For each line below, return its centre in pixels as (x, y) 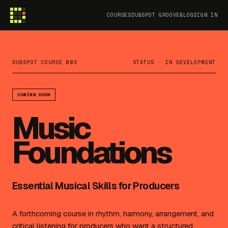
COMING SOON (34, 95)
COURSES (119, 15)
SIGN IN (206, 15)
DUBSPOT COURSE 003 (45, 62)
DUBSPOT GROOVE (155, 15)
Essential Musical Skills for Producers (96, 186)
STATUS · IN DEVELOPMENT (174, 62)
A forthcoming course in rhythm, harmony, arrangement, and (113, 213)
